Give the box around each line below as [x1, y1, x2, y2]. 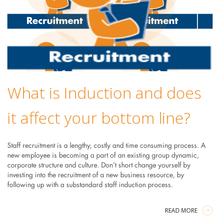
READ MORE [165, 206, 198, 215]
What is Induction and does [7, 82, 201, 103]
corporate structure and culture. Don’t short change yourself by [7, 162, 191, 169]
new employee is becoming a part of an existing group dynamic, [7, 152, 199, 159]
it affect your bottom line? [7, 107, 191, 128]
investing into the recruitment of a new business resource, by [7, 171, 184, 179]
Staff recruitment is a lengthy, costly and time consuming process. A [7, 142, 206, 149]
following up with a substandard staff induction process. [7, 181, 173, 189]
